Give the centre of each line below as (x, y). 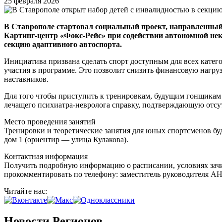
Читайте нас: (27, 191)
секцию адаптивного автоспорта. (63, 44)
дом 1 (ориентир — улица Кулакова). (66, 139)
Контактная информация (46, 156)
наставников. (26, 79)
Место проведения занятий (50, 121)
